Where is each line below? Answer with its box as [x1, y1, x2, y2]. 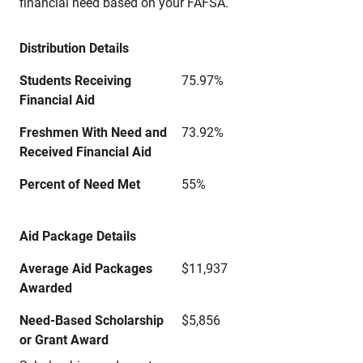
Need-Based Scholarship [19, 313, 164, 328]
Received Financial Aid [19, 144, 152, 160]
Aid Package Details [19, 228, 136, 244]
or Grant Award [19, 332, 109, 348]
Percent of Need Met [19, 177, 140, 192]
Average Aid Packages [19, 261, 152, 276]
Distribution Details [19, 41, 129, 56]
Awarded [19, 280, 72, 296]
